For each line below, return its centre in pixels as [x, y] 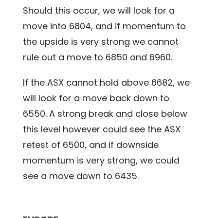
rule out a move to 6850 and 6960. [98, 57]
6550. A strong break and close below [105, 114]
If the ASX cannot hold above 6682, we [107, 83]
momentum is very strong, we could [101, 161]
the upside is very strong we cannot [101, 42]
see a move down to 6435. [81, 176]
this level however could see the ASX [102, 129]
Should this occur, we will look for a [99, 11]
